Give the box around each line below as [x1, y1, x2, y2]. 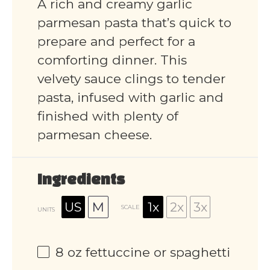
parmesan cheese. [37, 127, 152, 143]
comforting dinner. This [37, 52, 187, 68]
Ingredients [37, 174, 125, 188]
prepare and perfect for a [37, 34, 195, 49]
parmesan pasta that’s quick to [37, 15, 231, 31]
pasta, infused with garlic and [37, 90, 224, 105]
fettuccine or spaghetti [82, 245, 230, 260]
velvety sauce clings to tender [37, 71, 225, 87]
